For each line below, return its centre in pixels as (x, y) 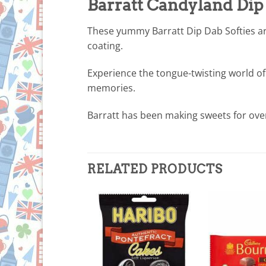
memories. (111, 88)
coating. (105, 45)
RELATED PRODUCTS (155, 170)
